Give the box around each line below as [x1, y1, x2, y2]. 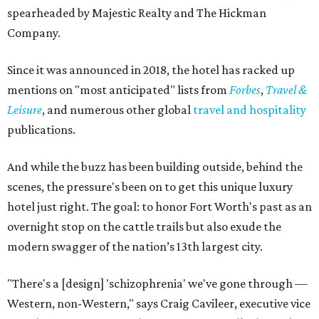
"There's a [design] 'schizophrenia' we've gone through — [7, 276, 308, 291]
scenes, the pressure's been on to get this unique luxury [7, 179, 293, 194]
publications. [7, 122, 75, 137]
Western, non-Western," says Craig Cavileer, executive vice [7, 296, 310, 311]
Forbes [229, 83, 261, 98]
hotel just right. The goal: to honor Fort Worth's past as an [7, 199, 312, 214]
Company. [7, 26, 61, 41]
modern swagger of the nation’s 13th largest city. [7, 239, 263, 254]
